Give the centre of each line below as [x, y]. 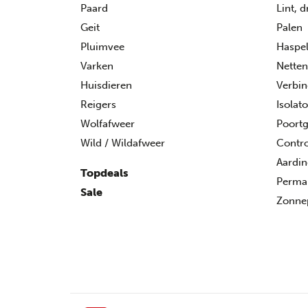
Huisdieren [106, 85]
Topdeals [104, 173]
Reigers [98, 104]
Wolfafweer [108, 123]
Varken [97, 66]
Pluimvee [102, 46]
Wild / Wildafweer [123, 143]
